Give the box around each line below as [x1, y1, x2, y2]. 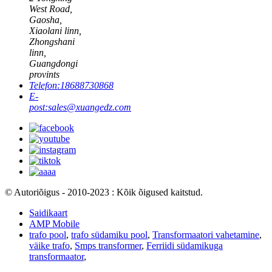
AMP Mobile [29, 219, 80, 229]
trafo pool [29, 229, 66, 240]
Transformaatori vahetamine [152, 229, 259, 240]
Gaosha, [29, 15, 62, 25]
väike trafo [29, 240, 70, 251]
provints [29, 69, 59, 80]
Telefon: [29, 80, 60, 90]
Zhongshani [29, 36, 75, 47]
